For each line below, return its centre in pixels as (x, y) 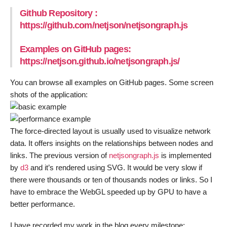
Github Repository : (59, 13)
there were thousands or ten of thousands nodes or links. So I (111, 180)
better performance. (43, 204)
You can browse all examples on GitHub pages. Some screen (112, 83)
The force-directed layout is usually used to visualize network (110, 131)
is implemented (185, 156)
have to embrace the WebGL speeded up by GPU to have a (108, 192)
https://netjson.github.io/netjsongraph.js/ (100, 62)
